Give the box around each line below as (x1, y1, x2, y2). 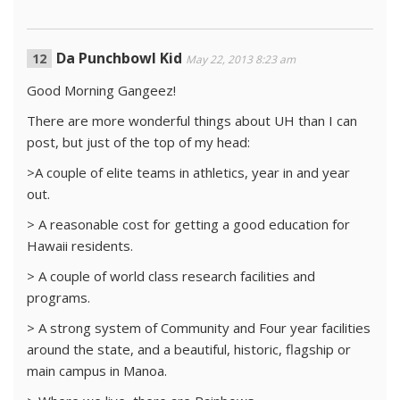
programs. (27, 288, 90, 306)
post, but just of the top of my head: (27, 133, 250, 151)
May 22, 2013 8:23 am (186, 52, 296, 67)
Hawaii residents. (27, 237, 133, 254)
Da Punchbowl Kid (56, 48, 182, 68)
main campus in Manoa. (27, 362, 167, 379)
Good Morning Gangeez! (27, 81, 176, 99)
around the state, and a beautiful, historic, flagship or (27, 340, 351, 358)
